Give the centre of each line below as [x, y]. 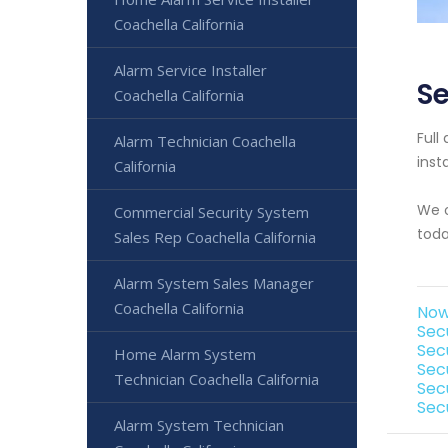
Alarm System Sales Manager [214, 283]
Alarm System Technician [199, 425]
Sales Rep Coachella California [215, 237]
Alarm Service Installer [190, 70]
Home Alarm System [185, 354]
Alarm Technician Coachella [205, 141]
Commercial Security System [211, 212]
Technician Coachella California [216, 379]
